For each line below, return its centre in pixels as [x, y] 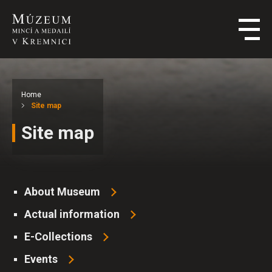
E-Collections [58, 236]
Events [41, 259]
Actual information [72, 214]
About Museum [62, 192]
